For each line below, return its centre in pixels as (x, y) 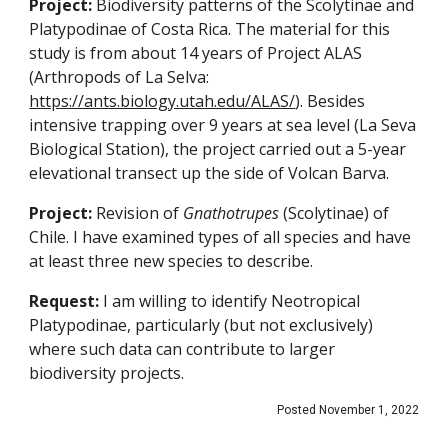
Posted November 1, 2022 (347, 410)
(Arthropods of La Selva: (119, 77)
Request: (66, 301)
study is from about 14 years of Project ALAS (196, 53)
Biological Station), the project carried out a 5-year (218, 149)
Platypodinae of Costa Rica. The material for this (210, 29)
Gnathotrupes (231, 213)
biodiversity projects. (107, 373)
